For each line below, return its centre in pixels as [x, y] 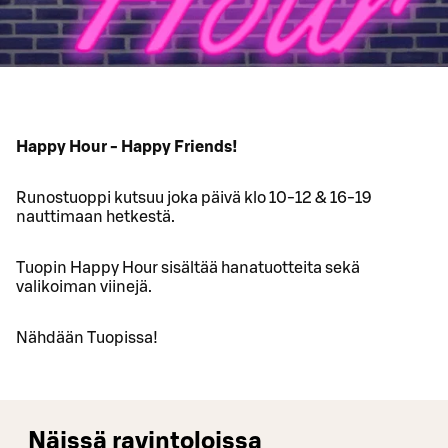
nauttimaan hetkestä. [95, 216]
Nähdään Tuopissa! [87, 337]
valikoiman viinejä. [84, 286]
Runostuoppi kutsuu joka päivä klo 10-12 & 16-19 [194, 197]
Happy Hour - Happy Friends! [127, 146]
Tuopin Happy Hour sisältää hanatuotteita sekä [188, 267]
